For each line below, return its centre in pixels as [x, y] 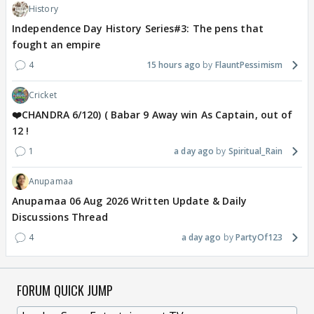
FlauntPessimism [248, 65]
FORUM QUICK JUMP [65, 291]
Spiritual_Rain [255, 151]
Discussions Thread [60, 217]
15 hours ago [173, 65]
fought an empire [56, 45]
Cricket [43, 95]
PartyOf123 [259, 238]
